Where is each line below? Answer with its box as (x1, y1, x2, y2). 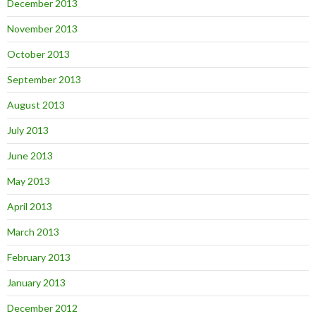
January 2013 (7, 276, 66, 288)
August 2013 (7, 99, 65, 111)
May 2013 (7, 175, 50, 187)
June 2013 (7, 150, 53, 162)
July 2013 (7, 124, 49, 136)
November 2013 (7, 23, 78, 35)
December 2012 (7, 302, 78, 314)
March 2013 (7, 226, 59, 238)
